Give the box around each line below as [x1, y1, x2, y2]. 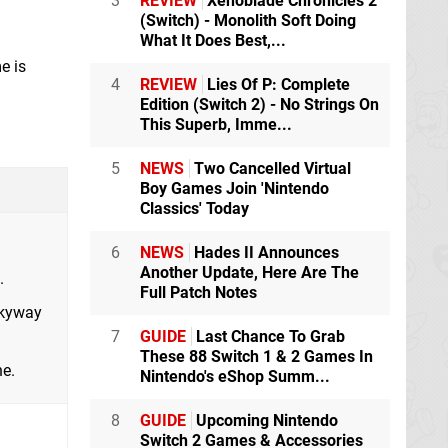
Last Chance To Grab [192, 327, 345, 347]
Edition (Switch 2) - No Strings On [140, 95, 379, 115]
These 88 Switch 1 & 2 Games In [140, 347, 373, 367]
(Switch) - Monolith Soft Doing [140, 11, 356, 31]
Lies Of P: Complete [203, 75, 350, 95]
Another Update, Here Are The [140, 263, 359, 283]
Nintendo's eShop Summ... [140, 367, 330, 387]
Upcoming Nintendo [192, 411, 338, 431]
